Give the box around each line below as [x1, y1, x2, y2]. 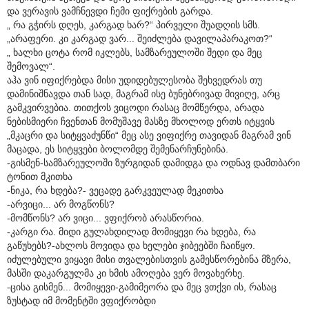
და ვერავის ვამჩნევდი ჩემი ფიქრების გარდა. [7, 5, 213, 17]
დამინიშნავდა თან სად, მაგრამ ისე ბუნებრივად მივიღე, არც [7, 88, 280, 99]
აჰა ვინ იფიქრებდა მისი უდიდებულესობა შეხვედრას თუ [7, 74, 262, 86]
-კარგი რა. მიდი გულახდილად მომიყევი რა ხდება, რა [7, 226, 256, 237]
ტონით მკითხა [7, 170, 72, 182]
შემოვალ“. [7, 60, 55, 72]
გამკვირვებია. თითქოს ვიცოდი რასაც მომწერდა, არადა [7, 101, 264, 113]
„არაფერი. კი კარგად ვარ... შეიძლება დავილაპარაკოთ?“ [7, 32, 272, 44]
